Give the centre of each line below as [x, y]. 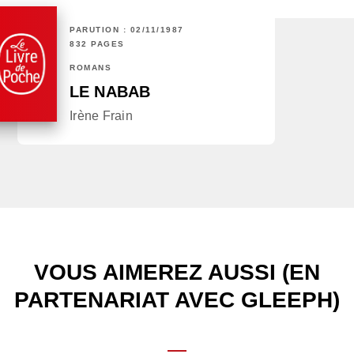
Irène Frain [101, 116]
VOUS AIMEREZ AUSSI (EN [177, 273]
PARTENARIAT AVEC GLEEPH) [177, 300]
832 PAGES [97, 44]
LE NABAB [110, 92]
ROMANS [90, 68]
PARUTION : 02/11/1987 [127, 30]
